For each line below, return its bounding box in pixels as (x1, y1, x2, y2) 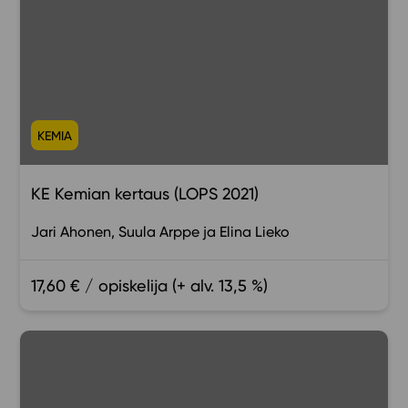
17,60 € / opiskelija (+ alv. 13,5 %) (31, 276, 269, 296)
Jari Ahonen (31, 223, 112, 241)
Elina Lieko (219, 223, 291, 241)
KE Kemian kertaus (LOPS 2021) (31, 184, 260, 204)
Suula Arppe (118, 223, 200, 241)
